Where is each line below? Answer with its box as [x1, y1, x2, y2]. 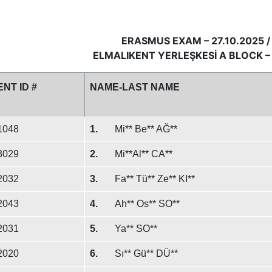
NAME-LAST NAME [89, 82, 180, 92]
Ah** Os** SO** [114, 199, 180, 209]
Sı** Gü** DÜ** [114, 248, 178, 259]
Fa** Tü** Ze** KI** [114, 174, 195, 184]
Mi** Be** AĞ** [114, 124, 177, 134]
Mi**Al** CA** [114, 149, 172, 159]
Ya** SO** [114, 223, 157, 234]
